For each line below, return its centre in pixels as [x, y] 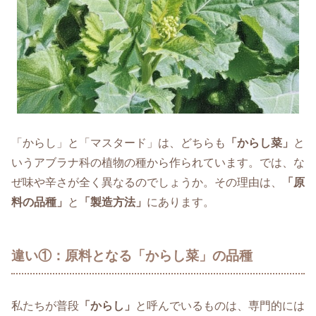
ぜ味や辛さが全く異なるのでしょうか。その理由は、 [147, 183]
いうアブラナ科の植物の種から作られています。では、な [158, 163]
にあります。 [181, 202]
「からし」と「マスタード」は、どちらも [119, 143]
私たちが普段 [45, 305]
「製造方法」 [113, 202]
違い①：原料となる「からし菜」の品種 [132, 256]
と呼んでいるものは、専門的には [220, 305]
